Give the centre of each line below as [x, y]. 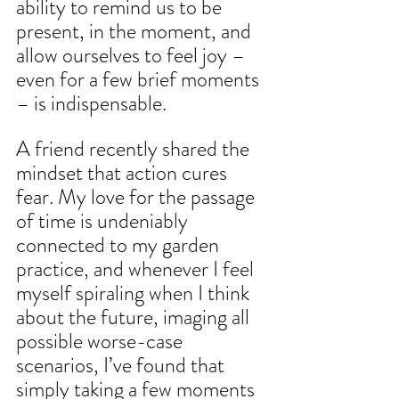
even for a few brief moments [140, 80]
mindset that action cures [124, 173]
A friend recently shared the [135, 149]
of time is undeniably [104, 221]
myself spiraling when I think [135, 293]
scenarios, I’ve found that [122, 366]
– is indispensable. [91, 104]
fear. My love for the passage [138, 197]
